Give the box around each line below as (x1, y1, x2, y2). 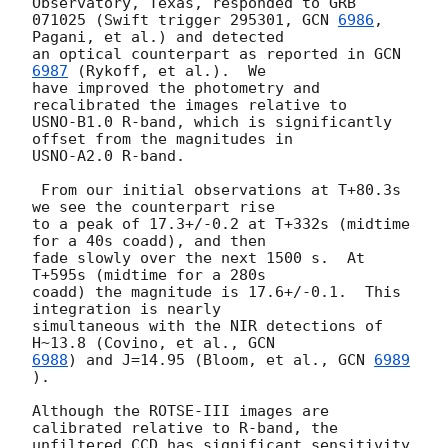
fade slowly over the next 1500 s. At (32, 249, 365, 268)
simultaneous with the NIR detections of (32, 317, 383, 336)
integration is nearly (32, 300, 221, 319)
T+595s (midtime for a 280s (32, 266, 266, 285)
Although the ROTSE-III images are (32, 402, 329, 421)
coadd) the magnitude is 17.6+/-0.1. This (32, 283, 401, 302)
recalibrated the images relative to (32, 96, 347, 115)
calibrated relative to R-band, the (32, 419, 338, 438)
